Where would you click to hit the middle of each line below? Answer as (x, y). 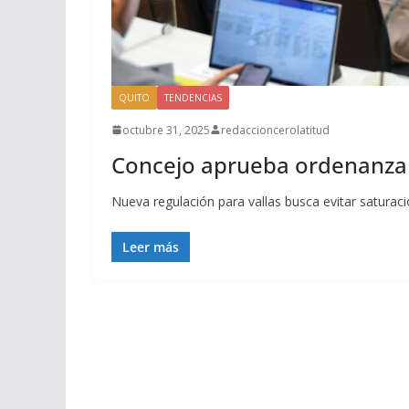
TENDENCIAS (193, 97)
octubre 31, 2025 (166, 130)
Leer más (151, 246)
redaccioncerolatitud (275, 130)
